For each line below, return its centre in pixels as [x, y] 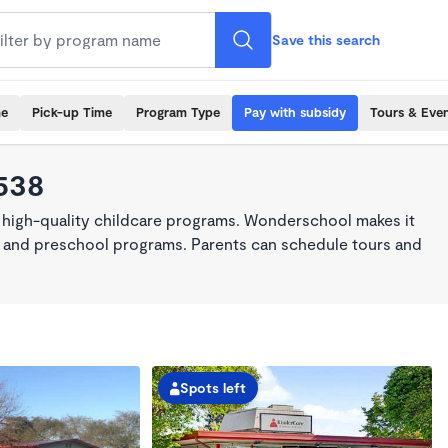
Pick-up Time [72, 112]
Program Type [178, 112]
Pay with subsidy [295, 112]
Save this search [326, 39]
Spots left [213, 387]
